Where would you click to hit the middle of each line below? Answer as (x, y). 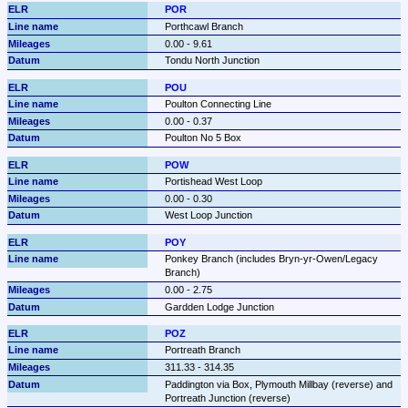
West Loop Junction (208, 215)
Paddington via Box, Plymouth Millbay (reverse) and (278, 384)
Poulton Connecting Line (218, 104)
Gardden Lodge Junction (219, 306)
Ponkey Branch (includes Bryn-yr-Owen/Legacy (271, 259)
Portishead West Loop (213, 182)
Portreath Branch (202, 350)
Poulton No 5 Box (203, 138)
